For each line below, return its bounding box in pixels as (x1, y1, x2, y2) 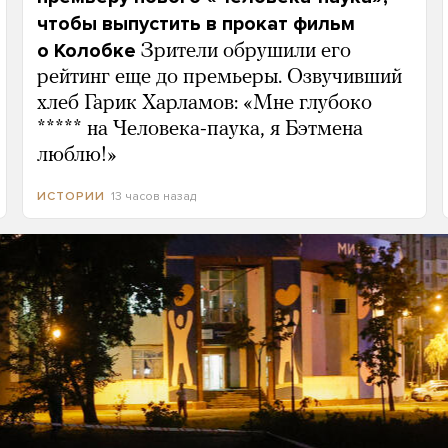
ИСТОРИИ (36, 189, 105, 204)
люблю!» (36, 145, 117, 166)
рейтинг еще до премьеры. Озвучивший (36, 67, 402, 88)
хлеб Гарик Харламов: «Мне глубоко (36, 93, 372, 114)
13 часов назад (110, 189, 196, 203)
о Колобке (36, 39, 136, 63)
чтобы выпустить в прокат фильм (36, 12, 355, 36)
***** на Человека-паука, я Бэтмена (36, 119, 363, 140)
